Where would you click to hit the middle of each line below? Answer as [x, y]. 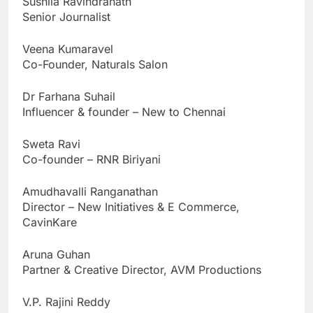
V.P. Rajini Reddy [66, 301]
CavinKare [50, 222]
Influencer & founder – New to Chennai [124, 111]
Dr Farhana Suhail [69, 96]
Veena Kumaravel [68, 49]
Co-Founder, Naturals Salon [95, 64]
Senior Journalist [66, 16]
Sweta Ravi [51, 144]
